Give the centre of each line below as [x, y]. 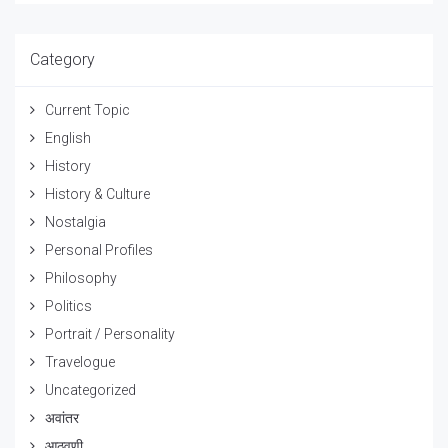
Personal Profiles [99, 249]
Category [62, 59]
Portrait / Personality [110, 333]
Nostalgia [75, 221]
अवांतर [62, 417]
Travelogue [80, 361]
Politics [68, 305]
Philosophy [81, 277]
